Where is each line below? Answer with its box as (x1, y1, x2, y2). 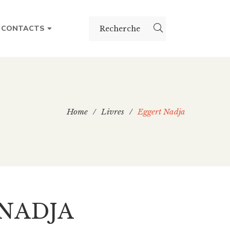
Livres (101, 107, 124, 117)
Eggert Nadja (138, 107, 185, 117)
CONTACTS (1, 24, 45, 33)
